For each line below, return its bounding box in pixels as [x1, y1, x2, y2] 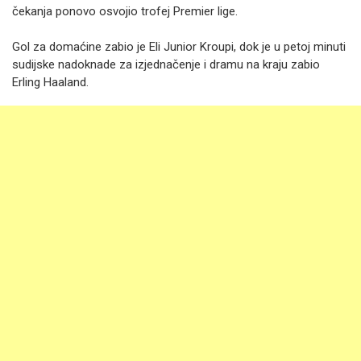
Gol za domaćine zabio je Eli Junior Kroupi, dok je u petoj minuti [12, 39, 346, 54]
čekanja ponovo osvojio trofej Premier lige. [12, 4, 241, 19]
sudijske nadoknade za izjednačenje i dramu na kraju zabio [12, 57, 320, 72]
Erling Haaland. [12, 75, 89, 89]
